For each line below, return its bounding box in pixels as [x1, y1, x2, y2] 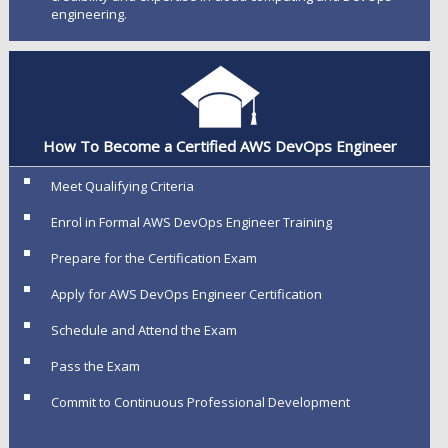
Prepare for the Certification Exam [50, 249, 257, 267]
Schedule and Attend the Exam [50, 321, 237, 339]
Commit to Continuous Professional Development [50, 393, 350, 411]
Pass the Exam [50, 357, 140, 375]
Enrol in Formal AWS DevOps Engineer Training [50, 213, 332, 231]
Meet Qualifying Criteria [50, 177, 194, 195]
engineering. [50, 5, 127, 23]
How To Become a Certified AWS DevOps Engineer [42, 136, 397, 156]
